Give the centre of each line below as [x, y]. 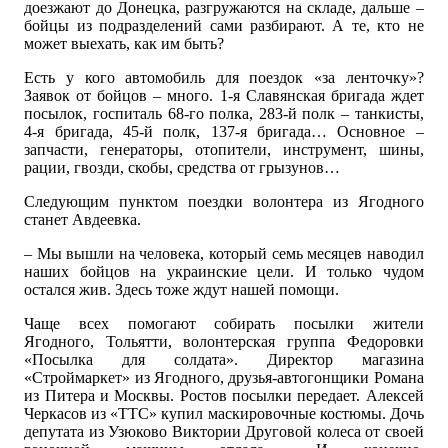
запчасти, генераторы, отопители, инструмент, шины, [224, 149]
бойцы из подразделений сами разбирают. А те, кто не [224, 25]
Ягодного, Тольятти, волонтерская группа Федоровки [224, 341]
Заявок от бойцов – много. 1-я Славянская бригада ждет [224, 95]
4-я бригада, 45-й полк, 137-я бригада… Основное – [224, 131]
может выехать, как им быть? [124, 43]
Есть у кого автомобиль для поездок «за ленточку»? [224, 77]
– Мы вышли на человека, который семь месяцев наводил [224, 253]
